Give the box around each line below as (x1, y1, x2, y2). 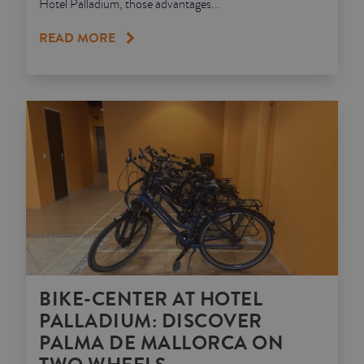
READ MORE (39, 28, 115, 48)
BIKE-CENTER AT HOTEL (39, 285, 262, 314)
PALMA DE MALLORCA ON (39, 329, 284, 358)
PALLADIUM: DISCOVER (39, 307, 262, 336)
